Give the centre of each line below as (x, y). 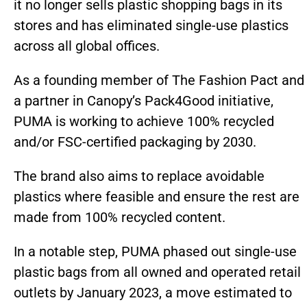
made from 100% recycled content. (120, 217)
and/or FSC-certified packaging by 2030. (135, 142)
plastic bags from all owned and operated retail (157, 272)
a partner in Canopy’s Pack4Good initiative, (144, 101)
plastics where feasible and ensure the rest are (157, 197)
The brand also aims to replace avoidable (139, 176)
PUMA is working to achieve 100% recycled (144, 121)
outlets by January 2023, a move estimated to (153, 293)
